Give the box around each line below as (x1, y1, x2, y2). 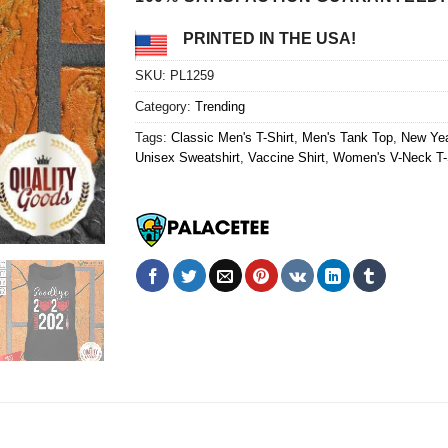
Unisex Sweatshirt (134, 149, 240, 165)
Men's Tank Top (301, 129, 393, 145)
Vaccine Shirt (247, 149, 325, 165)
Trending (194, 98, 245, 114)
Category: (134, 98, 195, 114)
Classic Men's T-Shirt (170, 129, 294, 145)
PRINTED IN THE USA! (182, 30, 356, 48)
